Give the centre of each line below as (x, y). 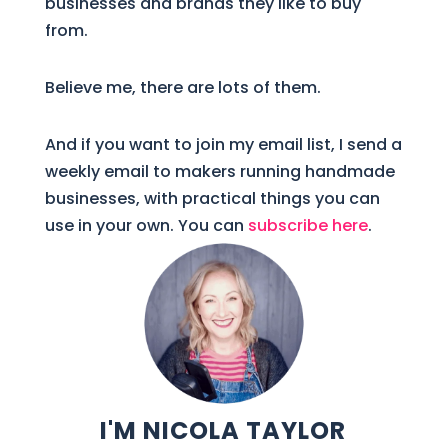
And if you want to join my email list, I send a (223, 144)
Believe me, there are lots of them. (182, 87)
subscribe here (307, 225)
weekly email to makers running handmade (219, 171)
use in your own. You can (146, 225)
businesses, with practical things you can (212, 198)
